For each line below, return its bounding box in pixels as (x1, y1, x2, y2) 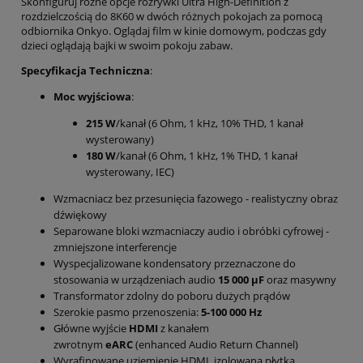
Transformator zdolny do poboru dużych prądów (53, 288, 290, 303)
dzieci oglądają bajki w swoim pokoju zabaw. (21, 37, 233, 53)
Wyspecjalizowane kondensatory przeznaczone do (53, 255, 296, 271)
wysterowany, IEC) (86, 164, 174, 179)
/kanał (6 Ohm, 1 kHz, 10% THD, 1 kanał (116, 115, 303, 130)
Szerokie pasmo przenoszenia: (53, 304, 201, 319)
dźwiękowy (53, 207, 107, 222)
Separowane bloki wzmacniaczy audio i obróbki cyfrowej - (53, 223, 329, 238)
